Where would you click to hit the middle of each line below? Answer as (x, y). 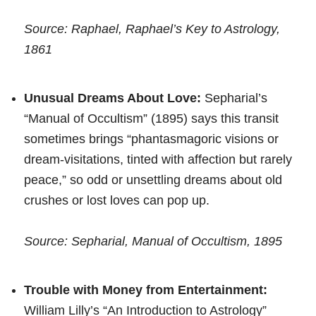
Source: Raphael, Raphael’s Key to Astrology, (152, 29)
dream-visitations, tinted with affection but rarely (158, 159)
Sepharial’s (234, 98)
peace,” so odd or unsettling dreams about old (153, 180)
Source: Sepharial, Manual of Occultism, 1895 (153, 241)
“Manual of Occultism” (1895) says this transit (151, 118)
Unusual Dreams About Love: (113, 98)
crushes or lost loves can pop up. (117, 200)
